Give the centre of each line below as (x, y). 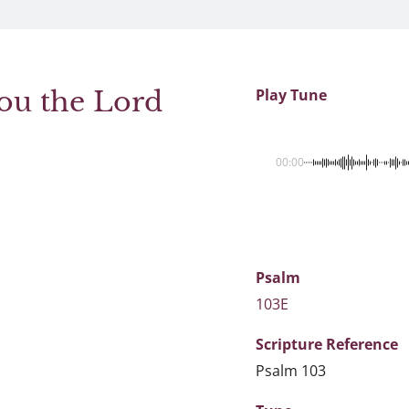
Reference (362, 344)
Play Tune (291, 95)
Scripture (291, 344)
